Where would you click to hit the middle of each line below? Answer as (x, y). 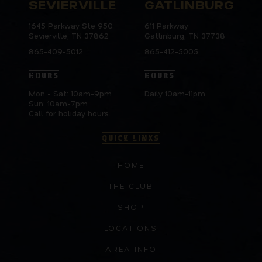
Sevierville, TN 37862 (68, 36)
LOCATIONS (131, 227)
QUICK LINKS (131, 138)
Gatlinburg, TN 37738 (185, 36)
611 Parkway (167, 26)
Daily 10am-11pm (175, 94)
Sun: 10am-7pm (58, 104)
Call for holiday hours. (69, 113)
